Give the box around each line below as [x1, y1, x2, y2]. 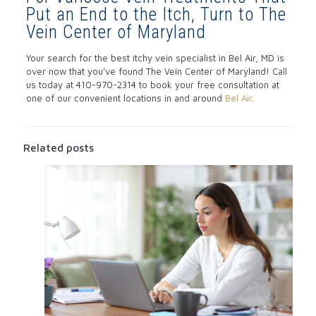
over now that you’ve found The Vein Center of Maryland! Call [25, 65, 287, 77]
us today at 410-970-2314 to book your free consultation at [25, 78, 279, 90]
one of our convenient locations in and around [25, 92, 225, 104]
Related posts [23, 140, 94, 154]
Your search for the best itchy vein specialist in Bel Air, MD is [25, 51, 284, 63]
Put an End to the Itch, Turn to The [25, 4, 286, 25]
